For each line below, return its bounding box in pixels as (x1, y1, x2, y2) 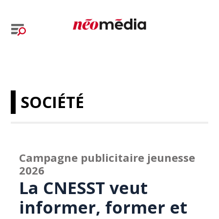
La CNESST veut (19, 176, 148, 199)
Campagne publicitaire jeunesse (19, 150, 196, 165)
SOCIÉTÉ (21, 91, 85, 112)
